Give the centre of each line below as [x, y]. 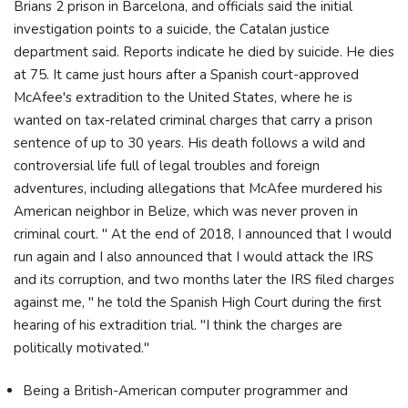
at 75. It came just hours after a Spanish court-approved [186, 74]
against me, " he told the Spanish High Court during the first [198, 302]
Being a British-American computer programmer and [185, 391]
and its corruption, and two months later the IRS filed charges [204, 279]
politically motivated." [83, 347]
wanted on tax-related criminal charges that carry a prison [193, 120]
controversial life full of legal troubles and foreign [167, 165]
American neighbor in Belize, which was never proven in [186, 211]
